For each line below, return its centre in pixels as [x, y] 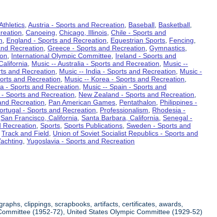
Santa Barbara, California [120, 117]
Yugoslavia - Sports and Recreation [81, 141]
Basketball [174, 24]
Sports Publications [93, 125]
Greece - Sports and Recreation [97, 48]
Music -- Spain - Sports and [125, 86]
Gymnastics [167, 48]
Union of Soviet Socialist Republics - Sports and [126, 133]
